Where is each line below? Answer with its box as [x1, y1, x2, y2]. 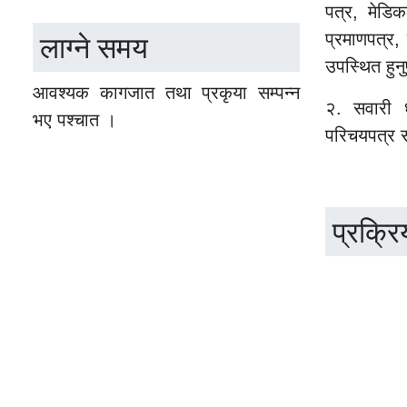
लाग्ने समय [40, 27, 148, 67]
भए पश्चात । [33, 110, 116, 131]
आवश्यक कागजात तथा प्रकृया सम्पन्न [33, 83, 300, 104]
